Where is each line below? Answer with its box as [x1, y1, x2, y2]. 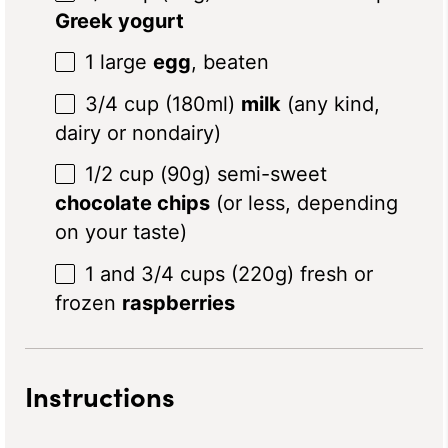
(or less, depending [210, 191, 398, 216]
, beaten [191, 50, 269, 75]
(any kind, [281, 91, 380, 116]
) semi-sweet [204, 162, 327, 187]
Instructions [25, 375, 175, 414]
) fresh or [287, 261, 373, 286]
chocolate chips [55, 191, 210, 216]
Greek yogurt [55, 8, 184, 33]
